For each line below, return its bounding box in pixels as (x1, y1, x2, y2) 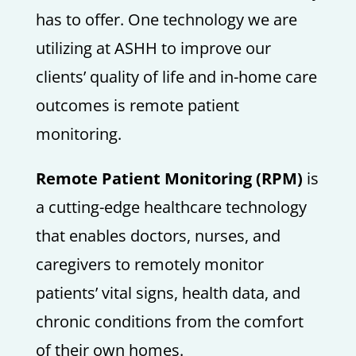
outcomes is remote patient (35, 95, 239, 116)
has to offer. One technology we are (35, 9, 297, 30)
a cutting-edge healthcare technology (35, 196, 307, 218)
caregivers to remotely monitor (35, 253, 264, 275)
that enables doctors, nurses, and (35, 225, 281, 246)
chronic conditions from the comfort (35, 311, 304, 332)
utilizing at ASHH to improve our (35, 37, 271, 59)
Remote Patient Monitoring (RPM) (35, 168, 303, 189)
